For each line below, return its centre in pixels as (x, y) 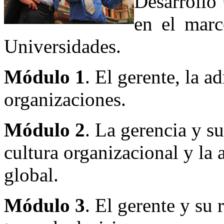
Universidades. (62, 46)
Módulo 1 (44, 76)
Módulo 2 (44, 129)
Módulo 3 (44, 205)
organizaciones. (65, 99)
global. (31, 174)
